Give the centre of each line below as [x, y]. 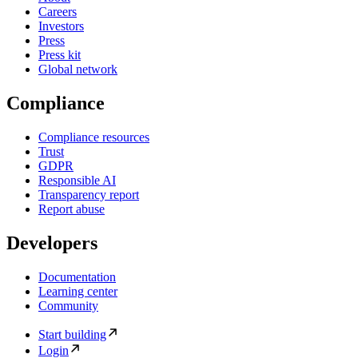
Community [68, 306]
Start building [72, 335]
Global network [78, 70]
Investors [61, 26]
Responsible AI [77, 181]
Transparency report [89, 195]
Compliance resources [94, 137]
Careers [58, 12]
